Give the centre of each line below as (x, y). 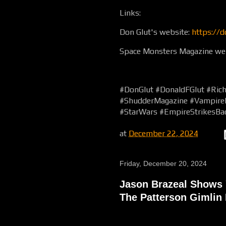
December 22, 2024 (163, 134)
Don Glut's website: (156, 32)
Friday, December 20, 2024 (163, 163)
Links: (130, 13)
